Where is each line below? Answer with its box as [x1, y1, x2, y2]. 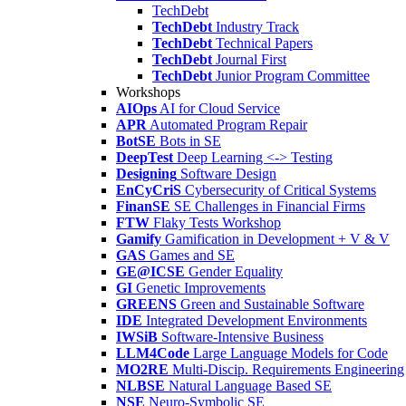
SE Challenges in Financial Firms [174, 198, 365, 214]
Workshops [116, 84, 180, 100]
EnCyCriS [116, 182, 181, 198]
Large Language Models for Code [193, 345, 388, 361]
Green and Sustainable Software [180, 296, 364, 312]
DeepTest [116, 150, 173, 165]
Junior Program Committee [216, 68, 370, 83]
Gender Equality [188, 264, 283, 279]
